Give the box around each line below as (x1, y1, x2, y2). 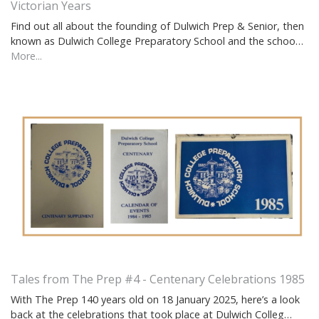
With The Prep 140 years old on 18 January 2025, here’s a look (11, 292, 300, 306)
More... (11, 48, 42, 63)
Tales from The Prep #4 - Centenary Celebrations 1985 (11, 271, 305, 287)
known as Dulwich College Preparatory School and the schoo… (11, 33, 303, 48)
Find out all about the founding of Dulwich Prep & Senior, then (11, 19, 304, 33)
